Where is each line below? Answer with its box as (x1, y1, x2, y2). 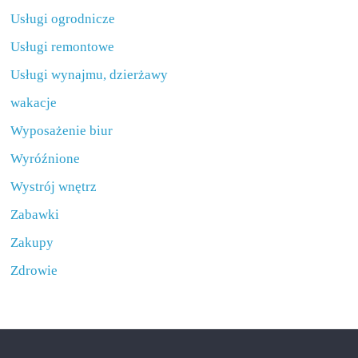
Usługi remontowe (10, 39, 115, 54)
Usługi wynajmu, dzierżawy (10, 67, 169, 82)
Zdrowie (10, 263, 58, 278)
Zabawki (10, 207, 60, 222)
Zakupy (10, 235, 54, 250)
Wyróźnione (10, 151, 81, 166)
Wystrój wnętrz (10, 179, 97, 194)
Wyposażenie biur (10, 123, 113, 138)
